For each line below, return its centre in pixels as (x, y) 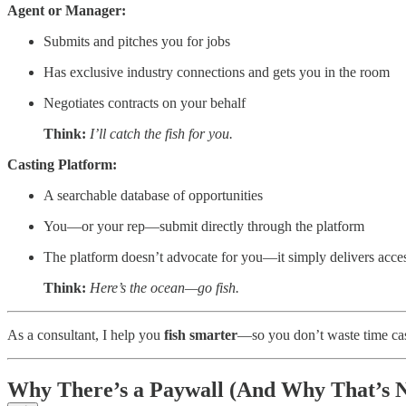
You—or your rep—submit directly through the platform (204, 227)
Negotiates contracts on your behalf (145, 103)
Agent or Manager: (67, 11)
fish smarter (201, 335)
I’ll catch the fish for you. (161, 134)
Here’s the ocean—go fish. (164, 288)
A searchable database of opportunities (153, 196)
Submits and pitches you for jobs (137, 42)
